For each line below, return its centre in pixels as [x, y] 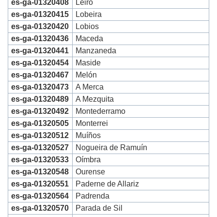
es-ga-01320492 [40, 111]
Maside [88, 63]
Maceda [90, 39]
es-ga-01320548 [40, 172]
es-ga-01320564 [40, 196]
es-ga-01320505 [40, 124]
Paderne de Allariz [108, 184]
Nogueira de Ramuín [112, 148]
